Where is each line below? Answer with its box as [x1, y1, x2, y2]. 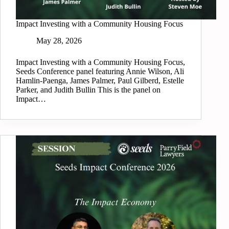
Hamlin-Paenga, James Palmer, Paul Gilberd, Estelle [16, 76, 184, 85]
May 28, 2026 [36, 36, 82, 45]
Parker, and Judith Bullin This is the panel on [16, 85, 161, 95]
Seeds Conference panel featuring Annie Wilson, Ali [16, 67, 184, 76]
